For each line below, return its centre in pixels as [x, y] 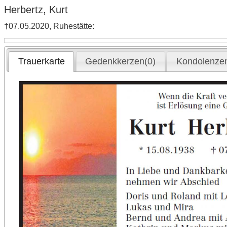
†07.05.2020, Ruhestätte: [49, 26]
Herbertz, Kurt [36, 10]
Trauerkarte [41, 62]
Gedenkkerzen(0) [121, 62]
